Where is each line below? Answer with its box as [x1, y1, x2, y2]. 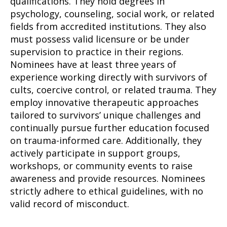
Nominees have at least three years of [10, 58, 176, 71]
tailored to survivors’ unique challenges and [10, 109, 201, 122]
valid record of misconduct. [10, 198, 129, 210]
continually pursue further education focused [10, 122, 209, 134]
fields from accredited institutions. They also [10, 20, 206, 33]
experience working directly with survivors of [10, 71, 207, 84]
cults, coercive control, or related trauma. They [10, 84, 216, 96]
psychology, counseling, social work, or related [10, 8, 214, 20]
